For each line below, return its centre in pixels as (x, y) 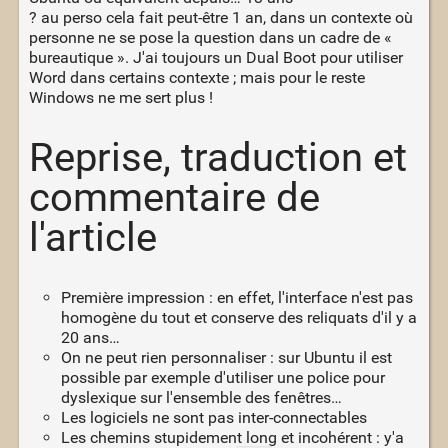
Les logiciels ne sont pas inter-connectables (213, 417)
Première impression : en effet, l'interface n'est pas (236, 297)
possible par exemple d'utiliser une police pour (222, 377)
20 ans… (90, 337)
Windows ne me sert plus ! (120, 97)
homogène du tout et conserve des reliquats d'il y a (238, 317)
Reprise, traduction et (217, 157)
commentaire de (174, 197)
